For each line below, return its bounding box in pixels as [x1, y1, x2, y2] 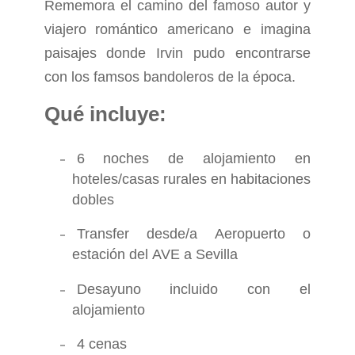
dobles [71, 191, 114, 208]
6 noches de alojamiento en [76, 150, 311, 166]
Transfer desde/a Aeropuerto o [76, 226, 311, 242]
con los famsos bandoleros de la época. [44, 68, 296, 85]
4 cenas [76, 336, 127, 353]
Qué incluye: [44, 102, 166, 127]
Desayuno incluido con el [76, 281, 311, 297]
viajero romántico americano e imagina [44, 21, 311, 37]
